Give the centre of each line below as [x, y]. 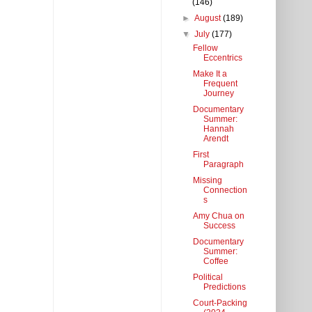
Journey [218, 94]
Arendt [216, 139]
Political [208, 278]
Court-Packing [220, 303]
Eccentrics [223, 58]
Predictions [224, 287]
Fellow [205, 48]
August [209, 18]
